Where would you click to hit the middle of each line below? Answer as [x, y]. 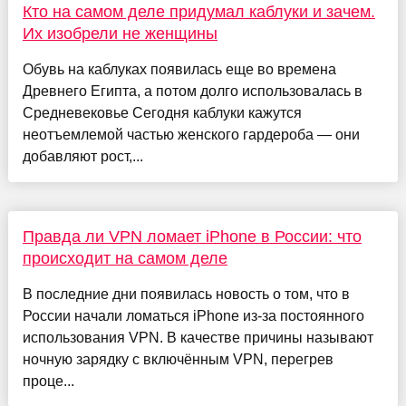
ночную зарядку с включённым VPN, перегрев [178, 359]
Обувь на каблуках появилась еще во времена [179, 69]
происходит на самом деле [125, 258]
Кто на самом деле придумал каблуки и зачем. [198, 11]
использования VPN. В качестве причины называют [198, 337]
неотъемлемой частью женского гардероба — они [191, 134]
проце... [48, 381]
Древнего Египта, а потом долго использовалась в [192, 91]
